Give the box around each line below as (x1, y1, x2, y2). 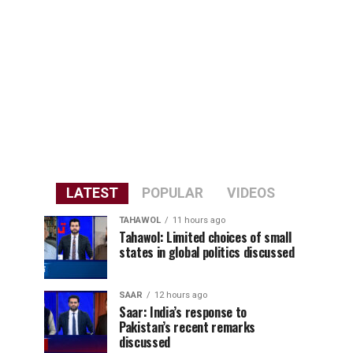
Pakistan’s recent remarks (119, 318, 255, 336)
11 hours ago (173, 215, 225, 225)
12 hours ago (154, 290, 207, 300)
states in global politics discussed (119, 243, 295, 262)
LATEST (65, 185, 118, 201)
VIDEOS (226, 185, 275, 201)
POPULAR (141, 185, 203, 201)
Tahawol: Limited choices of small (119, 228, 292, 247)
